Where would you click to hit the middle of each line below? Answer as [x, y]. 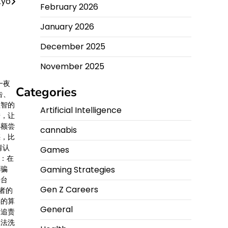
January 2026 [67, 27]
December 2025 [73, 47]
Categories [46, 92]
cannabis [59, 130]
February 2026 [69, 7]
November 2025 [72, 66]
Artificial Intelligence [81, 110]
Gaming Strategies [78, 170]
